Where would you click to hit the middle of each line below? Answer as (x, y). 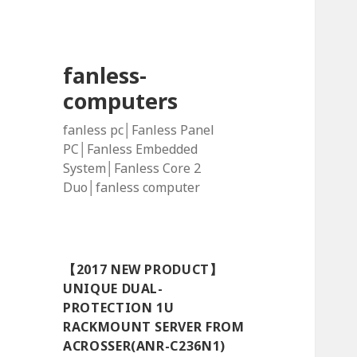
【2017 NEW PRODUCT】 (143, 270)
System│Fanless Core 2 (132, 169)
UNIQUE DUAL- (113, 289)
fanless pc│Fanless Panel (139, 130)
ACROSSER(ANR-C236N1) (144, 346)
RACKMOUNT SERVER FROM (154, 327)
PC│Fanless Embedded (131, 149)
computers (121, 101)
